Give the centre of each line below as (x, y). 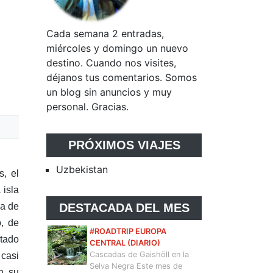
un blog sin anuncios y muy (109, 92)
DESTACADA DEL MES (124, 207)
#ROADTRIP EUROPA (128, 232)
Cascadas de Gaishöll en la (139, 255)
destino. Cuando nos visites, (111, 62)
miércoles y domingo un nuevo (117, 48)
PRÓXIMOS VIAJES (124, 145)
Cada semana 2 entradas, (105, 33)
